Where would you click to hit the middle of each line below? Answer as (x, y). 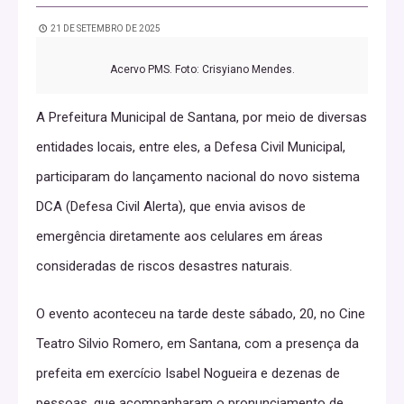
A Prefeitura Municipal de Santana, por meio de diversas (202, 117)
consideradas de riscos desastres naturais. (164, 266)
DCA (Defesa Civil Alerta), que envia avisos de (171, 206)
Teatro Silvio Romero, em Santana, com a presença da (197, 343)
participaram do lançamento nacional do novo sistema (198, 176)
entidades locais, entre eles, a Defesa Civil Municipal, (191, 147)
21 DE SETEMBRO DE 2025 (105, 28)
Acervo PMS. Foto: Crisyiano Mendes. (202, 69)
